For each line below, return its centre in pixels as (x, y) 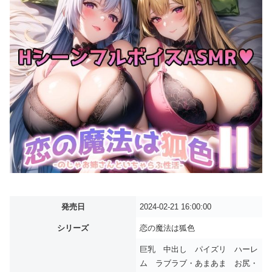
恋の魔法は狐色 (172, 228)
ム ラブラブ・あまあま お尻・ (199, 263)
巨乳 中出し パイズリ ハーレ (199, 250)
